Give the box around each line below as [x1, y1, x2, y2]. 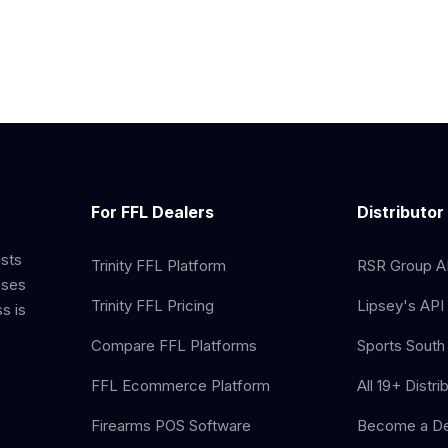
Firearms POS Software [91, 416, 252, 435]
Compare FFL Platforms [91, 336, 258, 355]
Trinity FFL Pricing [91, 296, 215, 315]
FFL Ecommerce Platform [91, 376, 271, 395]
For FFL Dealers [91, 202, 215, 222]
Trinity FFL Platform [91, 256, 227, 275]
